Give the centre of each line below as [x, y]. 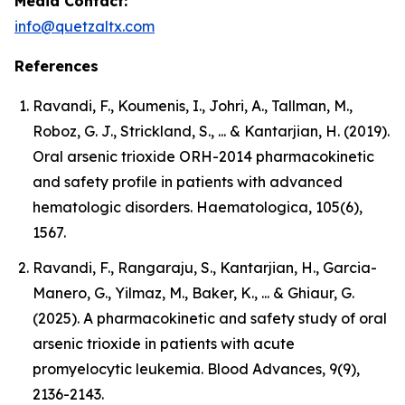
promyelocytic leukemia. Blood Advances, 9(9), [196, 368]
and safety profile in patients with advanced [188, 182]
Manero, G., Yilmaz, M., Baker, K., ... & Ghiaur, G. [193, 292]
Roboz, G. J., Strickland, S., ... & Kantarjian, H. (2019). [211, 131]
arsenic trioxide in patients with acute [164, 343]
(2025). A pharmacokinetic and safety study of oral [210, 318]
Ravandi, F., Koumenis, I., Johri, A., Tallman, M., [193, 106]
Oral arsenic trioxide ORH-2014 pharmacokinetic [203, 156]
